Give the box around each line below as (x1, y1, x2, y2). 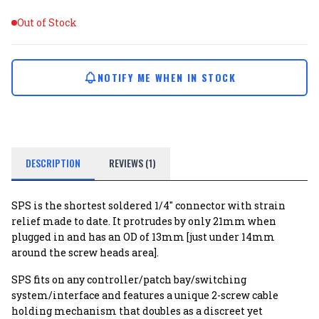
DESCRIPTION (26, 155, 80, 170)
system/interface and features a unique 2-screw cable (11, 288, 278, 302)
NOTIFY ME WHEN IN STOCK (97, 70, 236, 85)
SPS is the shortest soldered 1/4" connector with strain (11, 199, 286, 212)
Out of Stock (17, 16, 77, 29)
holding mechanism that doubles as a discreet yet (11, 304, 263, 318)
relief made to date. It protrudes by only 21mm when (11, 214, 276, 228)
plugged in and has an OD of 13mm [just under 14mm (11, 230, 275, 244)
